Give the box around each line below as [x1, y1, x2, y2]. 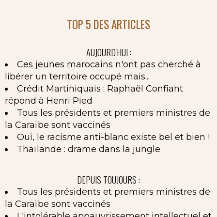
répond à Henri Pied [5, 95, 93, 107]
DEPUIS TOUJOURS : [77, 173, 140, 186]
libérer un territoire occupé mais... [5, 71, 150, 82]
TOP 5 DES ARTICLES [67, 16, 150, 33]
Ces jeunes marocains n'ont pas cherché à [17, 59, 201, 70]
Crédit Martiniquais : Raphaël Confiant [17, 83, 183, 94]
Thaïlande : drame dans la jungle [17, 144, 160, 155]
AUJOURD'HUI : [86, 46, 131, 59]
